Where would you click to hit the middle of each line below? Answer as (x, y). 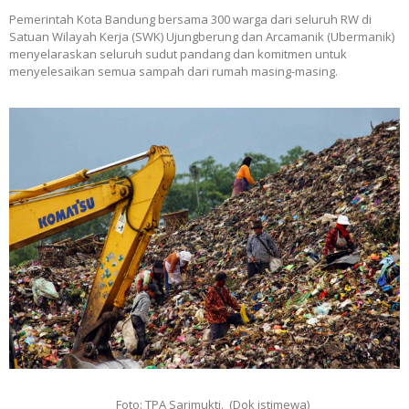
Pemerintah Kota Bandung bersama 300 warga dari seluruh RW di (190, 19)
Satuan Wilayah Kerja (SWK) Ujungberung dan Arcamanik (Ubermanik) (202, 36)
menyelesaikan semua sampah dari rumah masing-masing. (173, 71)
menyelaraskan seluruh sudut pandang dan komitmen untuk (178, 53)
